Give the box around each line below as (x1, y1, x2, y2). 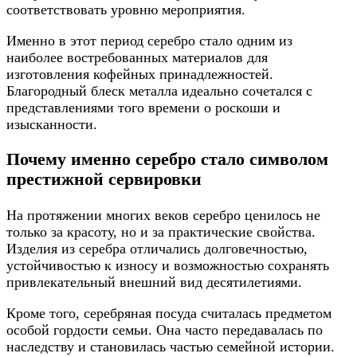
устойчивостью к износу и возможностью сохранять (6, 257, 329, 273)
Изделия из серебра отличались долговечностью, (6, 240, 308, 257)
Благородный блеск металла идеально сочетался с (6, 82, 312, 99)
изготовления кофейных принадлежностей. (6, 65, 273, 82)
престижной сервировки (6, 170, 202, 190)
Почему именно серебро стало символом (6, 150, 328, 170)
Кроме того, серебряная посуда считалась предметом (6, 304, 331, 321)
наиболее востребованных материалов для (6, 49, 268, 65)
